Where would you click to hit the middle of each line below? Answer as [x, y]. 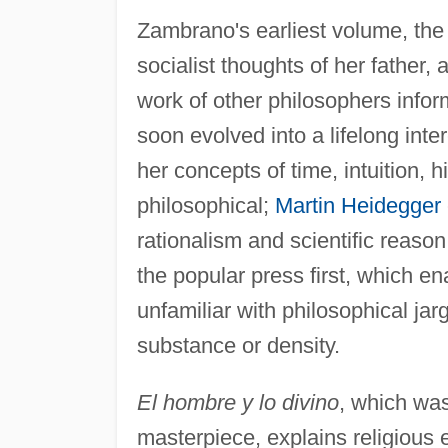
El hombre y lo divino [237, 402]
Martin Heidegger [357, 205]
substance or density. [238, 345]
